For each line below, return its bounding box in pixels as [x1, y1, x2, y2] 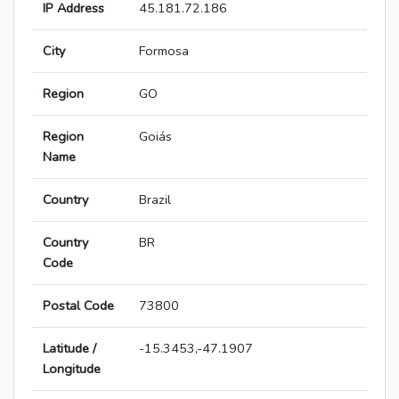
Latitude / [43, 339, 96, 358]
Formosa [139, 42, 189, 61]
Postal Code [43, 297, 114, 315]
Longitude [43, 360, 101, 379]
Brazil [139, 191, 171, 209]
